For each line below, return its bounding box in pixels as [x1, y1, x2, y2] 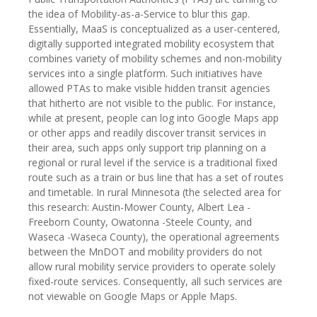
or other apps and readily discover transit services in [28, 125, 266, 139]
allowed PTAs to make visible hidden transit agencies [28, 81, 270, 95]
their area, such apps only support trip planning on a [28, 140, 266, 154]
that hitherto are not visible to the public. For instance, [28, 96, 276, 110]
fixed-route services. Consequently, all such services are [28, 274, 282, 288]
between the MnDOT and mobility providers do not [28, 244, 263, 258]
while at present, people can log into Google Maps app [28, 110, 279, 125]
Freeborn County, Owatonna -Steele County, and [28, 214, 252, 229]
